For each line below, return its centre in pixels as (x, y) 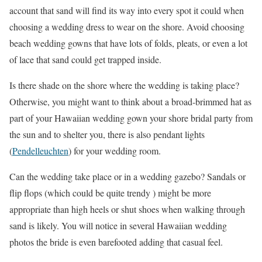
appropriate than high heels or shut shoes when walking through (127, 209)
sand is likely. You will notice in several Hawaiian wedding (118, 226)
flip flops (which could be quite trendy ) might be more (110, 193)
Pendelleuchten (40, 151)
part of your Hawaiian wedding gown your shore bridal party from (131, 118)
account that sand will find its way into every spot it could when (127, 11)
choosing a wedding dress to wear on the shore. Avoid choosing (127, 27)
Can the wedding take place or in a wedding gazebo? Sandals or (127, 177)
